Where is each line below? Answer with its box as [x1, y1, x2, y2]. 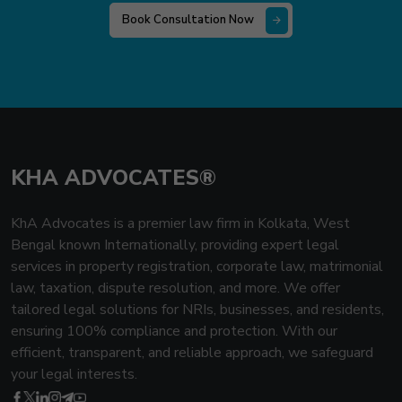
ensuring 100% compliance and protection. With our [11, 321, 337, 342]
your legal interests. [11, 364, 137, 385]
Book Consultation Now [122, 12, 254, 29]
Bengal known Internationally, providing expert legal [11, 235, 339, 256]
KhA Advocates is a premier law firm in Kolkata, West [11, 214, 350, 234]
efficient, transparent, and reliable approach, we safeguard [11, 343, 373, 363]
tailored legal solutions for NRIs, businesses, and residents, [11, 300, 384, 320]
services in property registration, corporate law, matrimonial [11, 257, 383, 277]
